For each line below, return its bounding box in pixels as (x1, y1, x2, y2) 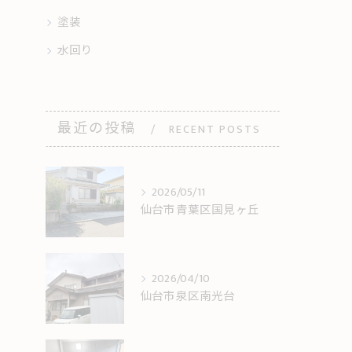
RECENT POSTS (169, 119, 262, 138)
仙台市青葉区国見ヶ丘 (140, 200, 259, 220)
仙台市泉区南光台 (140, 287, 236, 306)
